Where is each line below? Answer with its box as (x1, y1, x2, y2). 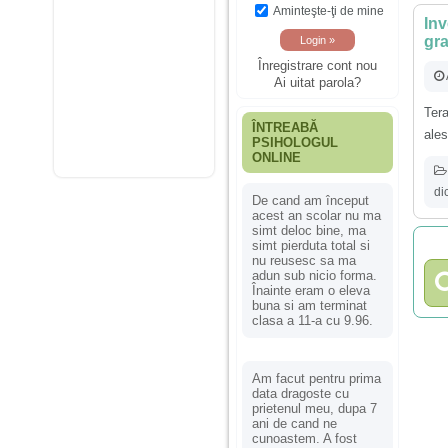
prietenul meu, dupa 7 (252, 400, 377, 416)
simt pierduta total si (252, 237, 370, 253)
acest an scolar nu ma (252, 207, 381, 223)
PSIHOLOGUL (252, 134, 338, 150)
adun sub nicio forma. (252, 267, 377, 283)
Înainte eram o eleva (252, 282, 370, 298)
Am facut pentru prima (252, 370, 381, 386)
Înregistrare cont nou (258, 57, 377, 73)
